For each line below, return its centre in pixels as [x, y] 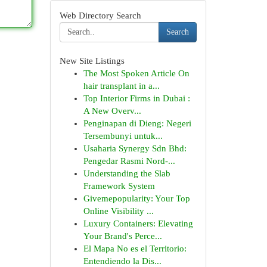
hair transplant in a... [121, 86]
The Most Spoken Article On [136, 73]
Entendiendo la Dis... [122, 261]
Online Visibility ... [118, 211]
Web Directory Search [100, 15]
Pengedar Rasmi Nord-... [129, 161]
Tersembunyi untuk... [123, 136]
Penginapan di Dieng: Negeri [137, 123]
